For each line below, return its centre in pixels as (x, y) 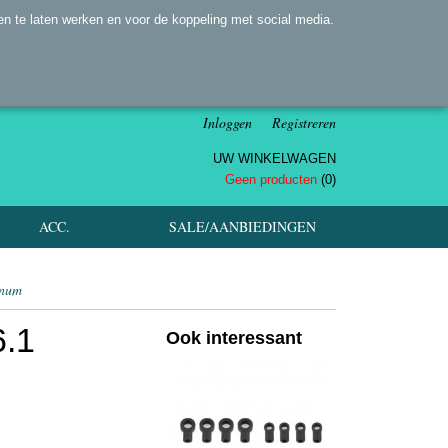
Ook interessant (234, 338)
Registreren (304, 122)
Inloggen (227, 122)
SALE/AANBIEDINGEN (242, 226)
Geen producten (273, 179)
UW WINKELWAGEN (274, 158)
